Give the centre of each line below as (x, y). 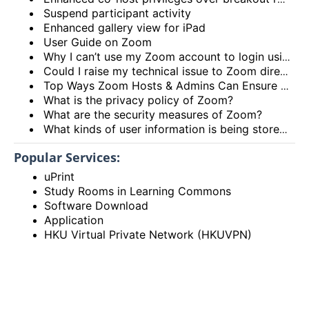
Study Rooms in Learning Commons (138, 191)
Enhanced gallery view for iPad (125, 27)
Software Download (97, 205)
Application (74, 220)
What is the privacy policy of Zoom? (139, 100)
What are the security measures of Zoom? (153, 114)
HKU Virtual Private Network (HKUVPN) (148, 234)
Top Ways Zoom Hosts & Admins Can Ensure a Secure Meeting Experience (162, 85)
